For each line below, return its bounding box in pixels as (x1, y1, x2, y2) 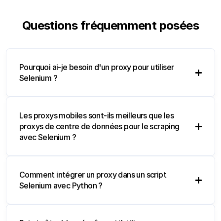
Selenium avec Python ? (19, 181, 103, 191)
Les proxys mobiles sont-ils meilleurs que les (19, 110, 174, 121)
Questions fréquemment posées (22, 18, 199, 33)
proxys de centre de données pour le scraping (19, 121, 180, 132)
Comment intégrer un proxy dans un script (19, 170, 166, 180)
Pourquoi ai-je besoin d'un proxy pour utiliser (19, 62, 174, 73)
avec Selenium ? (19, 132, 76, 143)
